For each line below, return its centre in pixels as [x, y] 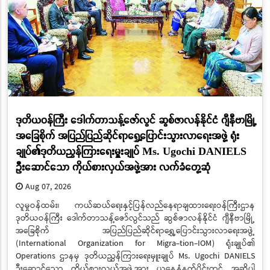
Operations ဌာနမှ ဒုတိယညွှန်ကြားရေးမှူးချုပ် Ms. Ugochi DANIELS [135, 256]
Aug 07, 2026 [47, 187]
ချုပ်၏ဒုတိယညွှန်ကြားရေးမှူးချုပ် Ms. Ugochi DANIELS [131, 151]
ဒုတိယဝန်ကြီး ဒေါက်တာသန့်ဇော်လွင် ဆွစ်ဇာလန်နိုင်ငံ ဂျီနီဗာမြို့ [135, 120]
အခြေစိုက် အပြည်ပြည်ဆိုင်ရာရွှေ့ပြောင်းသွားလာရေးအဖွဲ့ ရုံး [127, 136]
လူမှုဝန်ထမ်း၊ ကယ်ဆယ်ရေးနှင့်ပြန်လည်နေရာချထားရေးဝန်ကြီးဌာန [135, 205]
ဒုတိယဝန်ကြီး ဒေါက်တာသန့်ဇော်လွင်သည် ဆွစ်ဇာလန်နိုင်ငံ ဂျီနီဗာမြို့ [135, 218]
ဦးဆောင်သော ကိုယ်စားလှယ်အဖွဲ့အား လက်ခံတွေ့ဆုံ [113, 167]
